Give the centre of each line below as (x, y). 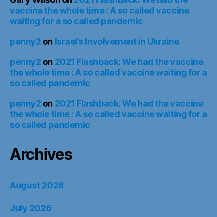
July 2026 (31, 208)
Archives (41, 155)
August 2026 (37, 186)
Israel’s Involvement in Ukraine (117, 42)
